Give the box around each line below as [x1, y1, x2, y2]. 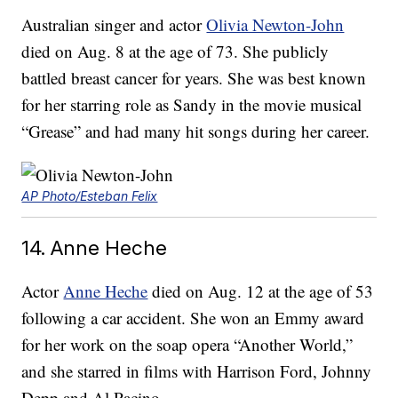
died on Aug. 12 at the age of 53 [147, 280, 374, 303]
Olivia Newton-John [206, 13, 345, 36]
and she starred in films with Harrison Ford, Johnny [21, 360, 372, 383]
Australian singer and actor [21, 13, 207, 36]
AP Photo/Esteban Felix [21, 188, 158, 204]
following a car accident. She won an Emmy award [21, 306, 365, 330]
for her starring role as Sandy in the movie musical [21, 93, 362, 116]
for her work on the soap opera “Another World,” [21, 333, 354, 356]
